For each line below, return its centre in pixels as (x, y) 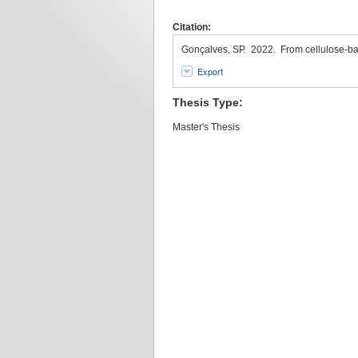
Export (210, 71)
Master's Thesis (206, 127)
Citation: (192, 27)
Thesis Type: (208, 102)
